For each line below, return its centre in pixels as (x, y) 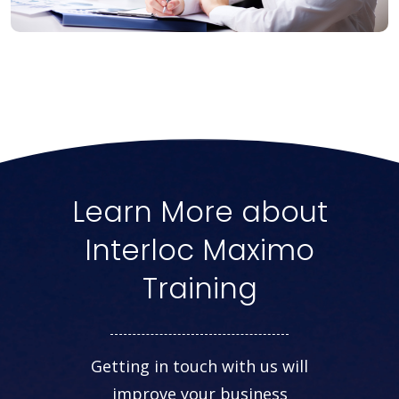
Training (199, 289)
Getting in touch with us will (199, 366)
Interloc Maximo (199, 250)
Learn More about (199, 212)
